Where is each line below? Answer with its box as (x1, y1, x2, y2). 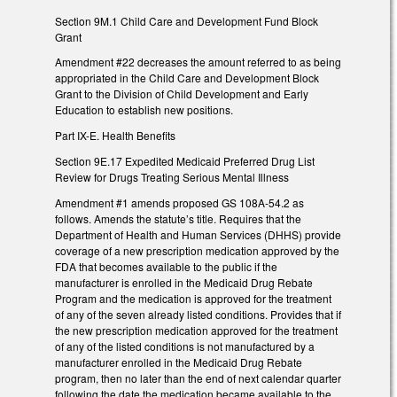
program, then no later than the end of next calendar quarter (55, 370, 341, 385)
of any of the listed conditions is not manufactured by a (55, 338, 315, 354)
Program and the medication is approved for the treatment (55, 290, 331, 306)
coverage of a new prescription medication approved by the (55, 242, 339, 258)
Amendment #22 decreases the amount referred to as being (55, 54, 341, 70)
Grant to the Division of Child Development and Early (55, 86, 308, 102)
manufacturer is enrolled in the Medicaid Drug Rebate (55, 274, 313, 290)
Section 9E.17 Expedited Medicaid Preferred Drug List (55, 153, 315, 169)
